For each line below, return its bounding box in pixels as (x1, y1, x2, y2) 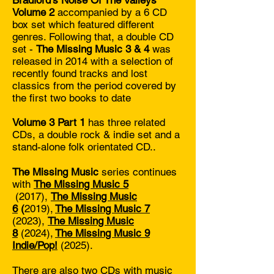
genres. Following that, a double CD (12, 31, 174, 43)
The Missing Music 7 (55, 202, 150, 215)
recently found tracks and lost (12, 67, 147, 80)
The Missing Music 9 (55, 227, 150, 239)
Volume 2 (12, 6, 54, 18)
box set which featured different (12, 18, 154, 31)
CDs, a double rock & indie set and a (12, 128, 180, 141)
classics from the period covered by (12, 80, 176, 92)
